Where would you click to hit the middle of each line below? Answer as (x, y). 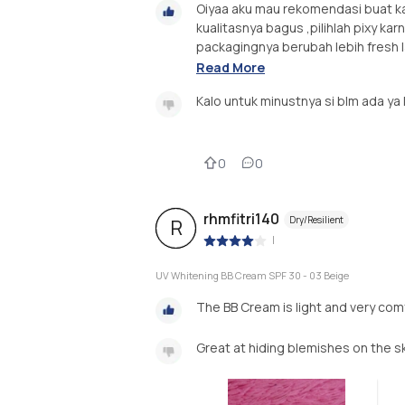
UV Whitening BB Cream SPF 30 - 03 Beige (252, 276)
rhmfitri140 (241, 218)
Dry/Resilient (316, 219)
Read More (231, 67)
